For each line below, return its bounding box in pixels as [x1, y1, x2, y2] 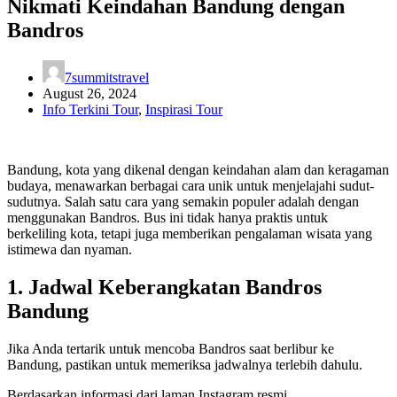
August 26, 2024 [43, 85, 136, 101]
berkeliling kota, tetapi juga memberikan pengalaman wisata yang [7, 225, 372, 241]
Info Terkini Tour [43, 101, 138, 117]
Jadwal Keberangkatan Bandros [28, 275, 322, 299]
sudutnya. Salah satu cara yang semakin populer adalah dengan [7, 193, 359, 209]
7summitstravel [65, 69, 149, 85]
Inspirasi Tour [145, 101, 222, 117]
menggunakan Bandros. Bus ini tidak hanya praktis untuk [7, 209, 328, 225]
